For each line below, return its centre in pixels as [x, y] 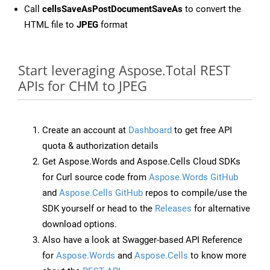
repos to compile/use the [195, 193]
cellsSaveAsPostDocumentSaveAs [112, 9]
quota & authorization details [100, 146]
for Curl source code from [96, 177]
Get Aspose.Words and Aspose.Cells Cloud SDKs [141, 162]
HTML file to [50, 25]
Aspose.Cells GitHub [101, 193]
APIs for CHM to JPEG [83, 86]
